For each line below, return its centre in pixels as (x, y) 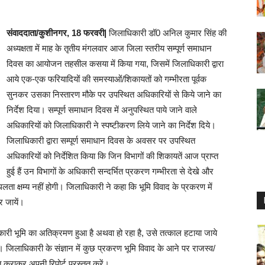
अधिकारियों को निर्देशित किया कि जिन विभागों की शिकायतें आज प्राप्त (112, 156)
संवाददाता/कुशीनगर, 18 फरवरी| (56, 33)
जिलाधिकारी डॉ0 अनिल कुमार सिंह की (167, 33)
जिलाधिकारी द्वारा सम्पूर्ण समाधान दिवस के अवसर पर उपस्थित (101, 140)
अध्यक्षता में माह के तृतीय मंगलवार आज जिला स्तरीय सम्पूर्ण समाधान (109, 48)
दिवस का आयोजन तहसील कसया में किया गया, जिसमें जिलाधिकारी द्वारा (115, 64)
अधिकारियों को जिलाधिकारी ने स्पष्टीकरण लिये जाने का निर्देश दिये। (111, 125)
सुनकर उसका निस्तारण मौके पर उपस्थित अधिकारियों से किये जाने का (114, 94)
